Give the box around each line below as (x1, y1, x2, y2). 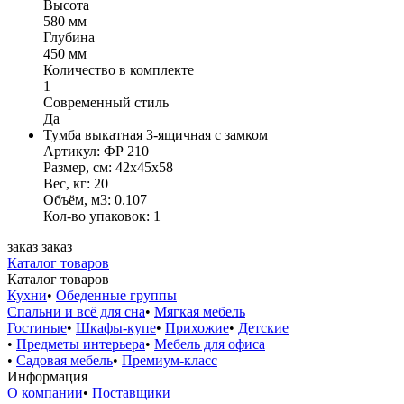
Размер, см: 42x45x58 (43, 159, 173, 175)
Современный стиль (43, 94, 169, 110)
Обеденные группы (56, 287, 177, 303)
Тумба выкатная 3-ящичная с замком (43, 126, 268, 142)
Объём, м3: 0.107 (43, 191, 147, 207)
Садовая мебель (16, 352, 113, 368)
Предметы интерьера (16, 335, 145, 352)
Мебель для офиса (154, 335, 265, 352)
